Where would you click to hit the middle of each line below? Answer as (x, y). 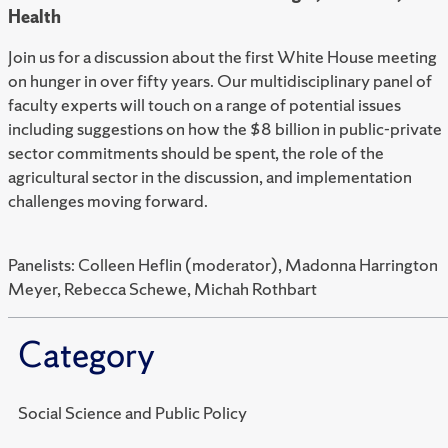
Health (34, 17)
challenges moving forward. (108, 201)
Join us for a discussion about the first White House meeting (222, 57)
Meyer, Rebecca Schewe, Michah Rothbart (162, 289)
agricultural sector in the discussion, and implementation (210, 177)
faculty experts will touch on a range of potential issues (204, 105)
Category (86, 355)
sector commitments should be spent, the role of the (196, 153)
